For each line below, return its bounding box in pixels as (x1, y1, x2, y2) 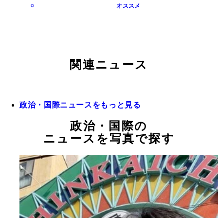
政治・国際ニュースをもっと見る (19, 101, 141, 109)
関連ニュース (70, 58, 148, 72)
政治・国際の (70, 120, 148, 133)
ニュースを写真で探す (43, 132, 175, 145)
